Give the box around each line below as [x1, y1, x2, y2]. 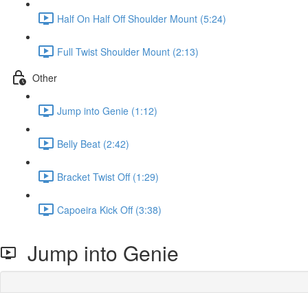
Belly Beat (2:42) [57, 136, 129, 151]
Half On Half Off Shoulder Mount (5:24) [57, 11, 226, 25]
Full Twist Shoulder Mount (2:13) [57, 44, 199, 58]
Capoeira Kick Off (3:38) [57, 202, 162, 217]
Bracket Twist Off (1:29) [57, 169, 159, 184]
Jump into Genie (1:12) [57, 103, 157, 118]
